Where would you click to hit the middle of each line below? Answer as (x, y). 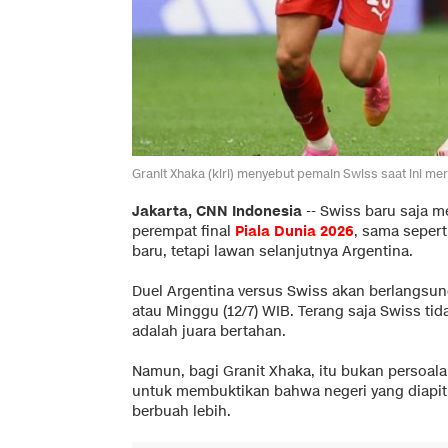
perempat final (183, 231)
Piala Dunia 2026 (294, 231)
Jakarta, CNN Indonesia (217, 211)
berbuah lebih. (183, 411)
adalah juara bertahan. (209, 331)
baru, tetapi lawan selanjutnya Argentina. (272, 251)
